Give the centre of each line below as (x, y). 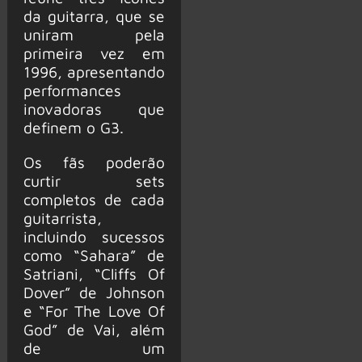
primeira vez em (94, 53)
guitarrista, (62, 217)
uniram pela (94, 35)
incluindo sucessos (94, 236)
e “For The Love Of (94, 310)
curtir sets (94, 180)
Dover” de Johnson (94, 292)
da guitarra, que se (94, 16)
